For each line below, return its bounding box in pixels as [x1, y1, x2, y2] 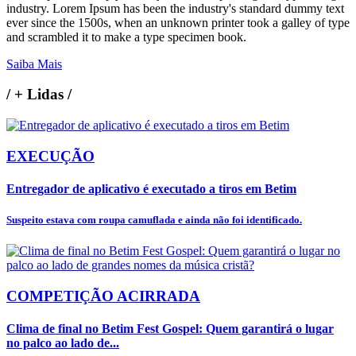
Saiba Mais [6, 56, 62, 71]
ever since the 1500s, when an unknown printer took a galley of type [6, 15, 350, 29]
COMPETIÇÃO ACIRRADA [6, 288, 200, 304]
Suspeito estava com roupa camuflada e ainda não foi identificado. [6, 214, 302, 226]
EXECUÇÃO [6, 147, 95, 164]
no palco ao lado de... [6, 336, 119, 350]
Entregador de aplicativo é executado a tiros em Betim [6, 181, 296, 195]
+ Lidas [10, 86, 68, 103]
